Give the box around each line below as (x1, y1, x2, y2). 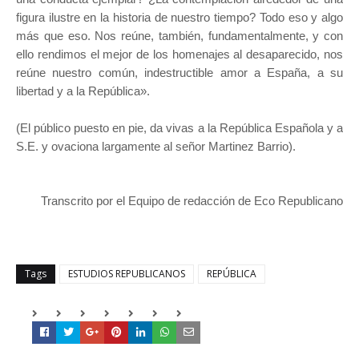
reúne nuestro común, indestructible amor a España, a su (16, 66, 343, 80)
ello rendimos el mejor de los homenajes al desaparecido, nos (16, 47, 343, 62)
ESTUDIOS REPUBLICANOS (68, 267, 185, 281)
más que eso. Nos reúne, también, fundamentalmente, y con (16, 29, 343, 43)
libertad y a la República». (16, 84, 153, 99)
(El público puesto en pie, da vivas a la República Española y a (16, 121, 343, 135)
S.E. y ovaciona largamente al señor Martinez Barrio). (16, 139, 296, 154)
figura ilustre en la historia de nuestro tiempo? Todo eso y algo (16, 10, 343, 25)
